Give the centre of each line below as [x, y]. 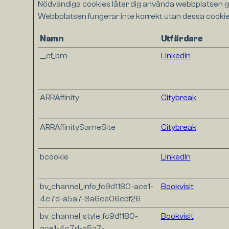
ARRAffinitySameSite [77, 128]
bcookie [54, 157]
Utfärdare [181, 39]
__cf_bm [53, 56]
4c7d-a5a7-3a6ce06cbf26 [90, 199]
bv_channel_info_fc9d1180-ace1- [96, 187]
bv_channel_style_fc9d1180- [89, 216]
